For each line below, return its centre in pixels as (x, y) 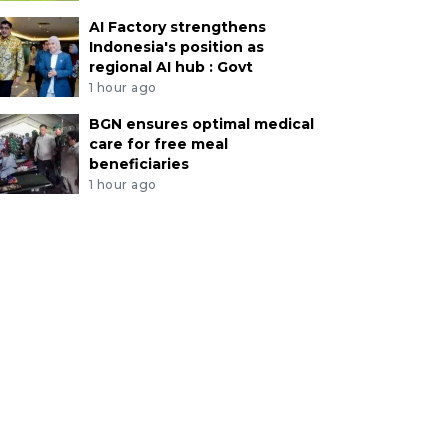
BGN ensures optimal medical (201, 124)
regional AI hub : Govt (170, 67)
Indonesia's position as (176, 47)
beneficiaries (138, 164)
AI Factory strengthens (177, 27)
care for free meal (158, 144)
